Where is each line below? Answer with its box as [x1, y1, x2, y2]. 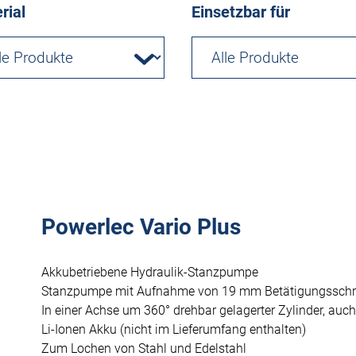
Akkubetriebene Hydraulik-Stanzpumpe [41, 264, 258, 280]
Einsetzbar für [192, 2, 290, 21]
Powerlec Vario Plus [41, 213, 241, 240]
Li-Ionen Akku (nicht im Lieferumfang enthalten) [41, 321, 306, 337]
